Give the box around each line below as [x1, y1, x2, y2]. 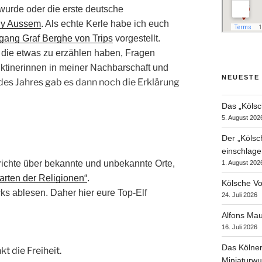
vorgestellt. [113, 33, 160, 43]
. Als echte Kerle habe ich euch [41, 18, 169, 29]
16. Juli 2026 [221, 223, 257, 231]
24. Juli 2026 [221, 191, 257, 199]
